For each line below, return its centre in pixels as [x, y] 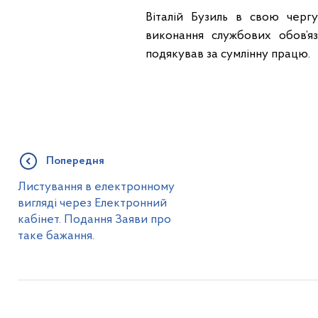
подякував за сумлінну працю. [227, 55]
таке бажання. [56, 236]
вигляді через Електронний [92, 204]
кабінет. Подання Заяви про [94, 220]
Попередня [75, 161]
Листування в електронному [96, 187]
